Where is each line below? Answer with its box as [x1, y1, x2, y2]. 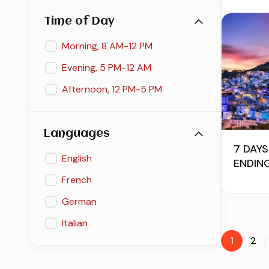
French [62, 174, 92, 187]
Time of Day [44, 16, 114, 28]
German [62, 195, 97, 208]
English [62, 152, 92, 165]
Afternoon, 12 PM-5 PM [62, 83, 162, 96]
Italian [62, 217, 88, 230]
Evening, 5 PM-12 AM [62, 61, 151, 74]
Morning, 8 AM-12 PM [62, 40, 153, 53]
